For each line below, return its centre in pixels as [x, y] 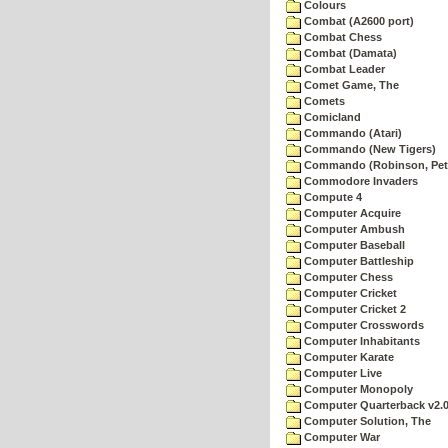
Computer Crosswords [362, 325]
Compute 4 [331, 197]
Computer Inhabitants [360, 341]
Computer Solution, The [366, 421]
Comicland [331, 117]
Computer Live [341, 373]
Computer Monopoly [357, 389]
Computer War [340, 437]
